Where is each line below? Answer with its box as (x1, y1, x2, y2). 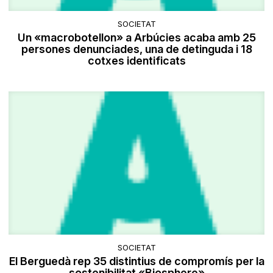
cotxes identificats (87, 54, 186, 68)
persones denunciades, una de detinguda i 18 (21, 43, 252, 56)
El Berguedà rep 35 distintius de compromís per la (9, 254, 264, 268)
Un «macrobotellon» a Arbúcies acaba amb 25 (17, 31, 256, 44)
